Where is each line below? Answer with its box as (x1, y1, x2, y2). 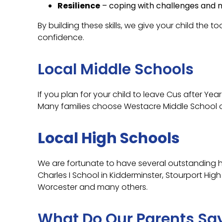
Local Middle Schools (38, 59, 194, 80)
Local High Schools (38, 128, 180, 149)
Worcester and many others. (38, 181, 148, 193)
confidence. (38, 32, 84, 44)
